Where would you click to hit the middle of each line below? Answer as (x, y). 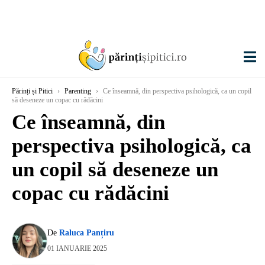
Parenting (78, 91)
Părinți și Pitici (32, 91)
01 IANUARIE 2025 (77, 248)
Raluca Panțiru (87, 233)
